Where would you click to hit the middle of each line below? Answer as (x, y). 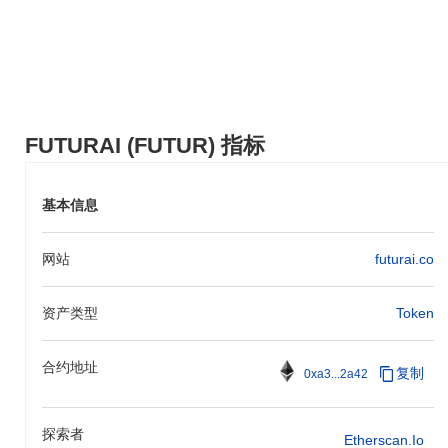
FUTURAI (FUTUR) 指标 (145, 145)
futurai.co (404, 258)
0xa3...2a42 (335, 373)
